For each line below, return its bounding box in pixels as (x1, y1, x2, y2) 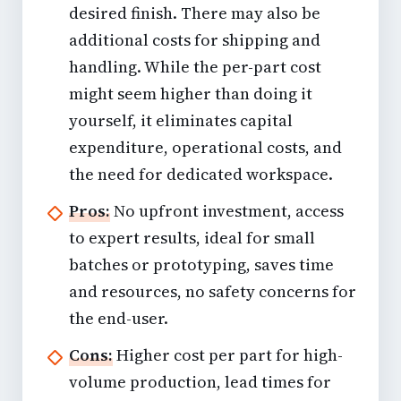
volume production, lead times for (69, 371, 331, 394)
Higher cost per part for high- (113, 344, 343, 367)
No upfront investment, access (110, 200, 344, 223)
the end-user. (69, 307, 168, 330)
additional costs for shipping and (69, 29, 320, 52)
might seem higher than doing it (69, 82, 312, 106)
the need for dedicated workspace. (69, 163, 333, 186)
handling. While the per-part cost (69, 55, 321, 79)
